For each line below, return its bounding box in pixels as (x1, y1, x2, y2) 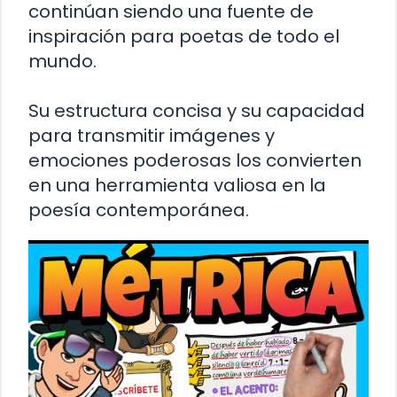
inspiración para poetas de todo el (28, 23, 339, 49)
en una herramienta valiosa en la (28, 172, 326, 198)
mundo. (28, 48, 97, 74)
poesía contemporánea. (28, 197, 249, 222)
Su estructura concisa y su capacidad (28, 97, 365, 123)
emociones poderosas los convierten (28, 147, 362, 173)
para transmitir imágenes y (28, 122, 275, 148)
